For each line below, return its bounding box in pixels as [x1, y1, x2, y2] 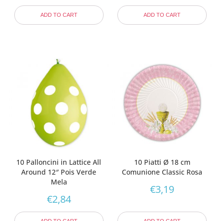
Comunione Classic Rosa [122, 167, 203, 177]
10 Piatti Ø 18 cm [134, 157, 190, 167]
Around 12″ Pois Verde [21, 167, 97, 177]
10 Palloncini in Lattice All [16, 157, 102, 167]
